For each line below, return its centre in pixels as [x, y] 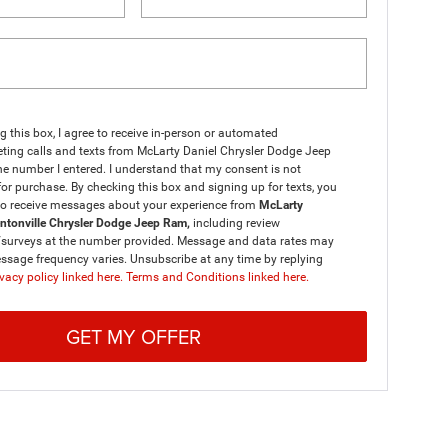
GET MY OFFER [133, 336]
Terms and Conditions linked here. [217, 277]
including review [236, 223]
